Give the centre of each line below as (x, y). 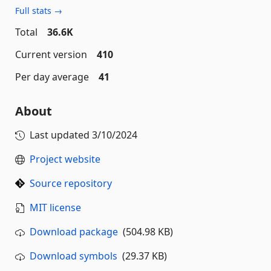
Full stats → (39, 11)
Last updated (61, 135)
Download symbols (73, 256)
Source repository (71, 184)
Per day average (52, 77)
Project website (65, 159)
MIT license (55, 208)
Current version (51, 55)
